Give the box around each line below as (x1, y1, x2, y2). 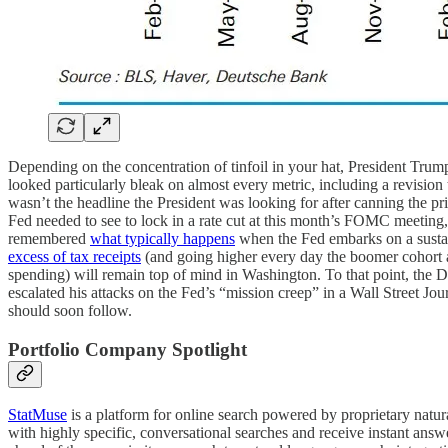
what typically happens (90, 229, 235, 247)
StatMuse (8, 406, 67, 424)
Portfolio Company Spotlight (8, 338, 247, 360)
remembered (8, 229, 90, 247)
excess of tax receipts (8, 247, 141, 265)
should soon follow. (8, 301, 132, 319)
